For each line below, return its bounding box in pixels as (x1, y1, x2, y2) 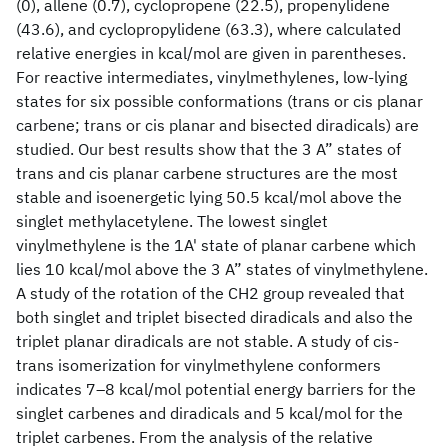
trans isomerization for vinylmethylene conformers (16, 355, 381, 375)
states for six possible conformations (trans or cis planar (16, 91, 423, 111)
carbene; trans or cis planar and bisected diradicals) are (16, 115, 419, 135)
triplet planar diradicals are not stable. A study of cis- (16, 331, 399, 351)
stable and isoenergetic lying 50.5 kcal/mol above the (16, 187, 402, 207)
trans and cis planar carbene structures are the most (16, 163, 398, 183)
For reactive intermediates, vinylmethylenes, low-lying (16, 67, 407, 87)
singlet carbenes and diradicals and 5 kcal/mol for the (16, 403, 403, 423)
